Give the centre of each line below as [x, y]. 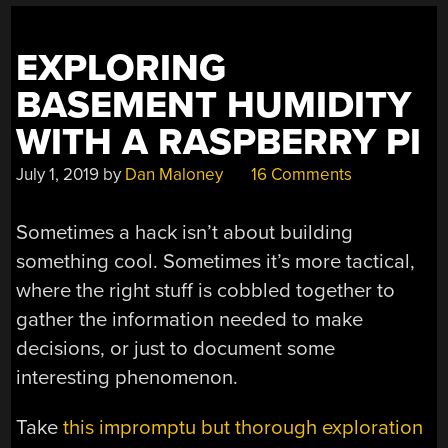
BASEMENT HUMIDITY [214, 105]
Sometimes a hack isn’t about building [185, 233]
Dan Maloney [174, 174]
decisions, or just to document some [176, 349]
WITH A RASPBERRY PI [219, 142]
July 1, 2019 [58, 174]
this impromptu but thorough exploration [243, 427]
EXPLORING [121, 68]
